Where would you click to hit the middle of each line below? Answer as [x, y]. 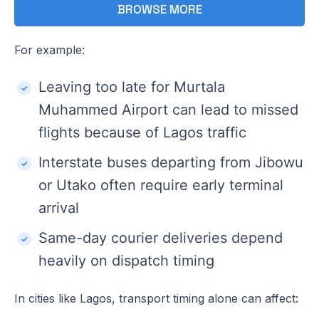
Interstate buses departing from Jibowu [171, 162]
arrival [59, 208]
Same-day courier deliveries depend [161, 237]
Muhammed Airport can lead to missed [168, 109]
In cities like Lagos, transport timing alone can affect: [156, 298]
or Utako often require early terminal [161, 185]
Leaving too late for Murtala [132, 87]
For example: [49, 49]
